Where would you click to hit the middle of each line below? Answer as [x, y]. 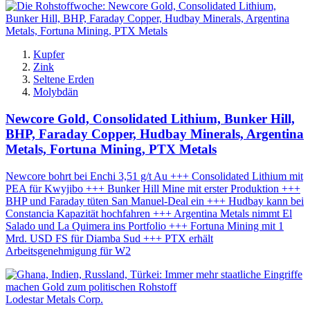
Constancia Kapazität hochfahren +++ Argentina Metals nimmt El [149, 213]
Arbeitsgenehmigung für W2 [68, 250]
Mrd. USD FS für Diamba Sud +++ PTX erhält [109, 238]
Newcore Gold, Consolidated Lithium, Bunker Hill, [150, 119]
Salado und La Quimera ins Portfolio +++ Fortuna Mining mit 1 [145, 226]
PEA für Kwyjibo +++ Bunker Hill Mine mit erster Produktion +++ [153, 188]
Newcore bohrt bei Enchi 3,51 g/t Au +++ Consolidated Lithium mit [154, 176]
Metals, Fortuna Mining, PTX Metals [111, 149]
